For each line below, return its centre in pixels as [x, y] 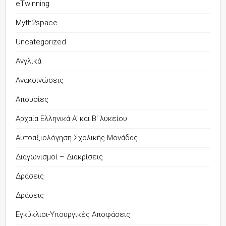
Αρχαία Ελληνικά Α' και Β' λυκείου [71, 119]
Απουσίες [32, 99]
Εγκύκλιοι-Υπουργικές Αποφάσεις [73, 214]
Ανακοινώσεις [40, 80]
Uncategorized [41, 42]
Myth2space [37, 23]
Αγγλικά [29, 61]
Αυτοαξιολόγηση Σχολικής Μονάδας [77, 138]
